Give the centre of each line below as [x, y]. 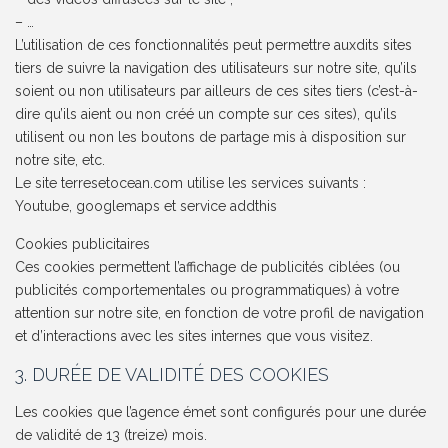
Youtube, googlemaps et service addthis [146, 206]
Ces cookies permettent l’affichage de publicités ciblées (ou [208, 267]
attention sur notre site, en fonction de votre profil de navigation [220, 313]
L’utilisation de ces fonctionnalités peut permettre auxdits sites [214, 45]
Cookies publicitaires [83, 244]
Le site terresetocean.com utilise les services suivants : [191, 183]
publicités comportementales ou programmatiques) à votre [207, 290]
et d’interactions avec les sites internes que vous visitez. [194, 336]
